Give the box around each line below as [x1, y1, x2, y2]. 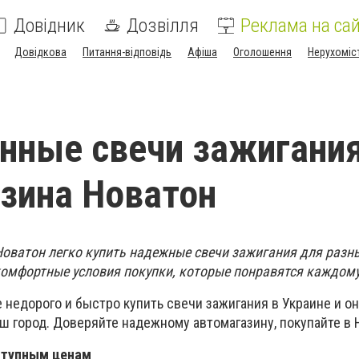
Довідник [14, 14, 85, 37]
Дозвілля [127, 14, 199, 37]
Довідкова [14, 46, 67, 58]
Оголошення [233, 46, 292, 58]
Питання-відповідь [83, 46, 171, 58]
